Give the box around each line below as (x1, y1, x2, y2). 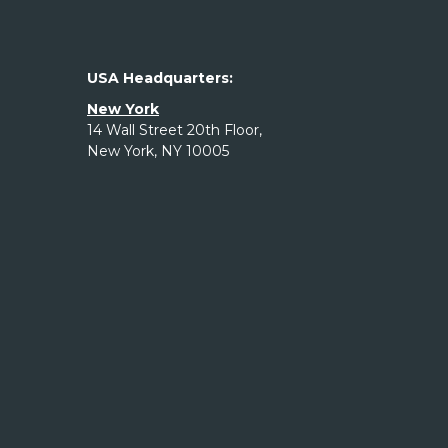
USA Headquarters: (87, 69, 233, 87)
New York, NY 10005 (87, 142, 229, 160)
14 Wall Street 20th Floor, (87, 121, 262, 139)
